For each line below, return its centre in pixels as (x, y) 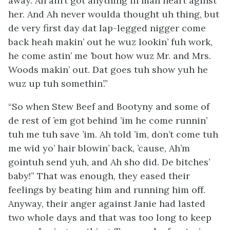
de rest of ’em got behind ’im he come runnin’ (108, 120)
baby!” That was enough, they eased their (99, 176)
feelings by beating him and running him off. (107, 190)
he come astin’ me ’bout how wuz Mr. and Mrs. (110, 56)
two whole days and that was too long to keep (110, 217)
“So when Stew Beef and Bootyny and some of (109, 107)
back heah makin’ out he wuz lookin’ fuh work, (110, 42)
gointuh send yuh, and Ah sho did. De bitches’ (109, 162)
